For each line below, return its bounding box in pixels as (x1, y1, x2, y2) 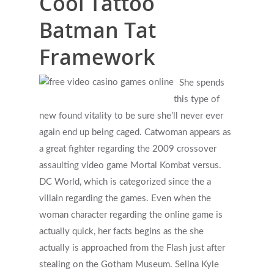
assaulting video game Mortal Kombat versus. (39, 161, 221, 170)
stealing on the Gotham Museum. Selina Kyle (39, 260, 219, 269)
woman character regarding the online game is (39, 210, 223, 220)
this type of (174, 95, 220, 104)
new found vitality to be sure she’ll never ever (39, 111, 223, 120)
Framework (39, 43, 155, 71)
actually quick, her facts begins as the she (39, 227, 204, 236)
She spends (179, 78, 224, 87)
